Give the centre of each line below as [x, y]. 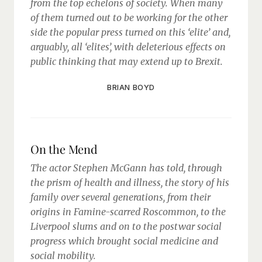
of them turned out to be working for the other [129, 18]
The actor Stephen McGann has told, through [126, 168]
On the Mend [64, 149]
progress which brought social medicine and [124, 241]
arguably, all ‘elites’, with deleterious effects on [128, 47]
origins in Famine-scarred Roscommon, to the [128, 212]
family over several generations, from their [120, 197]
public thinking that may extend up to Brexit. [127, 61]
